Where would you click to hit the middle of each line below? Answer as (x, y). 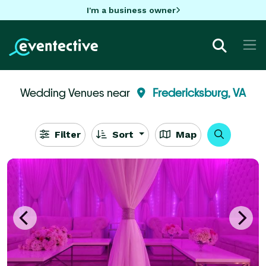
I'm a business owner (131, 10)
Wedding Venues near (76, 92)
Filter (66, 134)
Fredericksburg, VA (199, 92)
